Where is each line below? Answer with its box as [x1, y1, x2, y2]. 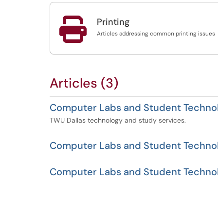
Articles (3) [50, 74, 118, 91]
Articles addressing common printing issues [97, 30, 215, 37]
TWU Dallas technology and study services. [50, 116, 186, 125]
